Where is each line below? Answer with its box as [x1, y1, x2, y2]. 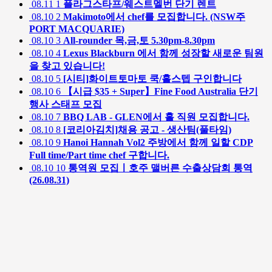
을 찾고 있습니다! [29, 60, 105, 71]
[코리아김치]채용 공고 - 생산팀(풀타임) [63, 124, 231, 135]
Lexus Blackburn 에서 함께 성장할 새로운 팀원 [63, 47, 263, 58]
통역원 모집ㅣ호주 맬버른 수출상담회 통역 [68, 162, 253, 173]
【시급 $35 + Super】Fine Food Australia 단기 [63, 86, 258, 97]
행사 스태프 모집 [29, 98, 102, 109]
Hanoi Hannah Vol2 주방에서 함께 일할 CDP [63, 137, 253, 148]
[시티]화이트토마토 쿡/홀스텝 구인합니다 [63, 73, 242, 84]
